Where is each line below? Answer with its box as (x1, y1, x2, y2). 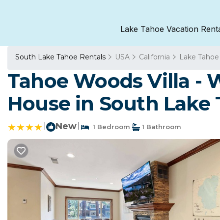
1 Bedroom (89, 123, 130, 131)
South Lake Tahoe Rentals (15, 53, 108, 61)
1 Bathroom (140, 123, 181, 131)
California (139, 53, 170, 61)
